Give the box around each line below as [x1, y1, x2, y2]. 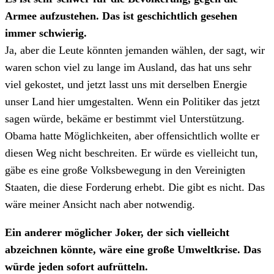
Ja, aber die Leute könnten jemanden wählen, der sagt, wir [5, 44, 265, 57]
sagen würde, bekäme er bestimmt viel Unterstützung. [5, 113, 245, 125]
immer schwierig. [5, 27, 87, 40]
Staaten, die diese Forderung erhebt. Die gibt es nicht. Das [5, 181, 265, 194]
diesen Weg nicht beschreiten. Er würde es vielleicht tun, [5, 147, 258, 160]
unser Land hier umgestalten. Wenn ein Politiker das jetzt [5, 95, 260, 108]
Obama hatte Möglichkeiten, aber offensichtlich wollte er [5, 130, 259, 143]
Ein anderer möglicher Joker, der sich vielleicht [5, 226, 229, 239]
